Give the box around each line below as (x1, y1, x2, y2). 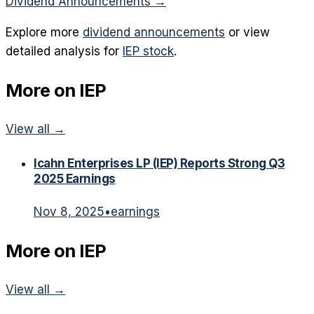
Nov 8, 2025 (34, 204, 104, 219)
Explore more (6, 25, 79, 39)
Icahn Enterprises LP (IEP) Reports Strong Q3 (34, 156, 285, 171)
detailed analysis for (6, 43, 119, 58)
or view (228, 25, 270, 39)
